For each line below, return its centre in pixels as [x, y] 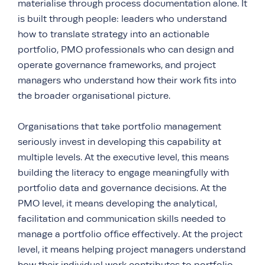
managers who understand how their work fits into [127, 81]
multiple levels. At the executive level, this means [123, 158]
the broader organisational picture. [94, 96]
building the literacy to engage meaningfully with [123, 173]
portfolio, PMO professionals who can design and [126, 50]
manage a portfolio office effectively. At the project [130, 235]
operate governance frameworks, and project [117, 65]
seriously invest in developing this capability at [119, 142]
